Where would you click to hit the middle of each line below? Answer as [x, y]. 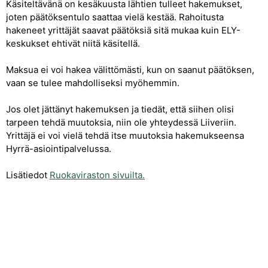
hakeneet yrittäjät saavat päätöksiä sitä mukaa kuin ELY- [123, 30]
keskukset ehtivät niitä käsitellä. [73, 43]
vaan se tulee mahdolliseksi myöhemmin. [93, 83]
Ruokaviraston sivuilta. [97, 175]
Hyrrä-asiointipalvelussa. [59, 149]
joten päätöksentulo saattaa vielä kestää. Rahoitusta [115, 17]
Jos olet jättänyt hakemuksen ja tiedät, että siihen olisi [120, 109]
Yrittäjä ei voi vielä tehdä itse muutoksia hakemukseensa [125, 135]
